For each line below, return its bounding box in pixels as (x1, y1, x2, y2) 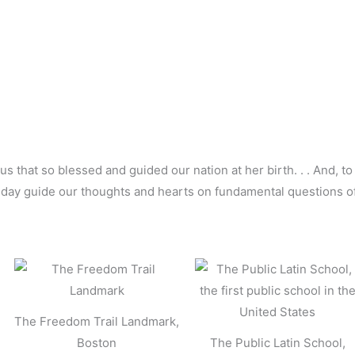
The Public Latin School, (209, 335, 345, 351)
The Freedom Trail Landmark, (14, 314, 179, 330)
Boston (77, 335, 116, 351)
